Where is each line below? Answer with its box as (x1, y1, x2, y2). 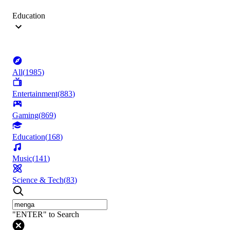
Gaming (12, 111, 39, 120)
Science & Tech (12, 176, 64, 185)
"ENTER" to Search (12, 210, 79, 219)
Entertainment (12, 89, 57, 99)
